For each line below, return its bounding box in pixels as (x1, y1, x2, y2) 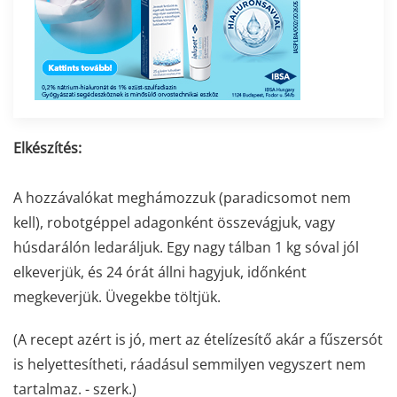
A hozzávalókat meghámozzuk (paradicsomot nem (13, 188, 351, 208)
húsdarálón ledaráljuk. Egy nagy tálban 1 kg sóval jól (13, 237, 359, 258)
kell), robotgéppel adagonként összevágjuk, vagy (13, 213, 335, 233)
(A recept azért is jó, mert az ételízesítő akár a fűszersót (13, 330, 383, 350)
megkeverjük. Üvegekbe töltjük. (13, 287, 221, 307)
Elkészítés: (13, 138, 82, 159)
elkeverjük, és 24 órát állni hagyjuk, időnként (13, 262, 307, 283)
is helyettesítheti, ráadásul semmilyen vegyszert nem (13, 354, 366, 375)
